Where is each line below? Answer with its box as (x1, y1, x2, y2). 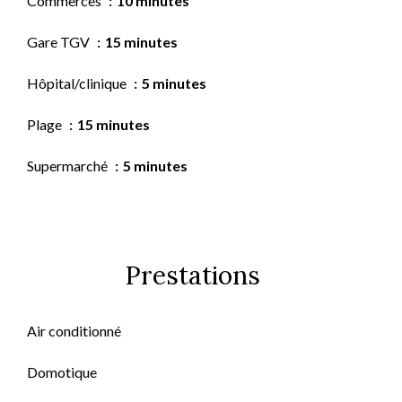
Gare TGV (27, 33, 92, 50)
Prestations (124, 259, 260, 292)
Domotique (27, 363, 97, 380)
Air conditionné (27, 322, 121, 339)
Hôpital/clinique (27, 74, 129, 92)
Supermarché (27, 157, 110, 174)
